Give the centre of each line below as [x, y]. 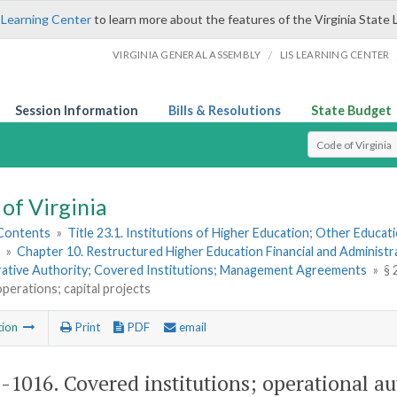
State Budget [351, 110]
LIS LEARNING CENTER [335, 54]
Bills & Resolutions [225, 110]
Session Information [77, 110]
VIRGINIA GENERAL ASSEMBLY [187, 54]
